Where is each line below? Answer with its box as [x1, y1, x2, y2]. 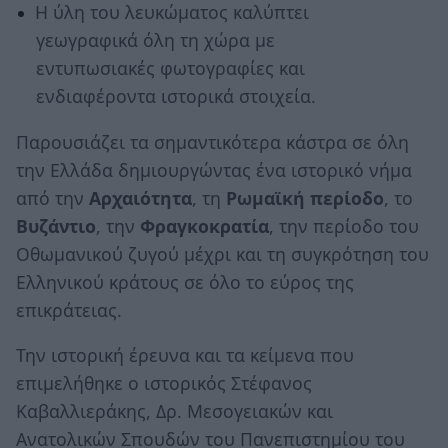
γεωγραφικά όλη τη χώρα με [35, 28, 275, 53]
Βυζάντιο [16, 213, 96, 238]
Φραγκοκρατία [140, 213, 269, 238]
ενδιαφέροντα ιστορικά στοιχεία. [35, 84, 316, 109]
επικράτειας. [16, 297, 122, 322]
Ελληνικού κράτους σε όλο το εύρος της [16, 269, 354, 294]
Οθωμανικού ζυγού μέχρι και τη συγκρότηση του [16, 241, 429, 266]
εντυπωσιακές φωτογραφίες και [35, 56, 305, 81]
